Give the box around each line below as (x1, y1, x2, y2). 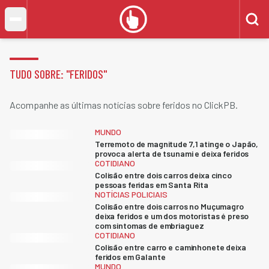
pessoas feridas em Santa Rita (95, 180, 208, 190)
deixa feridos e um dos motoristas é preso (95, 211, 249, 221)
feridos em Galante (95, 252, 166, 262)
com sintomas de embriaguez (95, 220, 204, 231)
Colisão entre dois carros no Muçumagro (95, 201, 244, 211)
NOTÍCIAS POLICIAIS (95, 189, 168, 199)
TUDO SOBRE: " (10, 67, 70, 81)
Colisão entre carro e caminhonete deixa (95, 242, 246, 252)
